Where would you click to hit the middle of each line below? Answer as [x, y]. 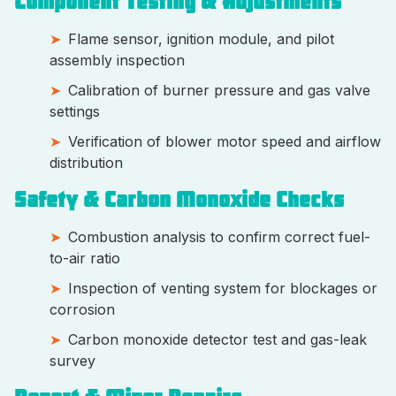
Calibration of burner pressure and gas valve [219, 91]
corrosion [87, 310]
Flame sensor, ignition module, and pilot [201, 39]
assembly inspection [122, 61]
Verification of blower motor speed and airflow [225, 142]
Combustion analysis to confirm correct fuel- [219, 237]
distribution [91, 163]
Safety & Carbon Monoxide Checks [187, 200]
